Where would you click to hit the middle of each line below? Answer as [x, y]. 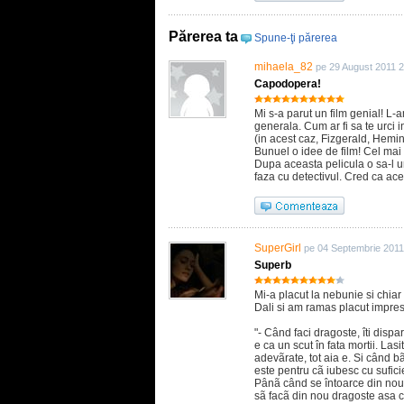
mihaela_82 [284, 67]
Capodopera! [288, 84]
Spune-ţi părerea [296, 38]
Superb [273, 265]
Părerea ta [203, 37]
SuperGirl [278, 248]
